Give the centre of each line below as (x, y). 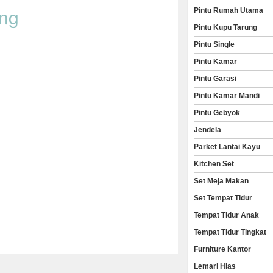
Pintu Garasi (215, 79)
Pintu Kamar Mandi (227, 96)
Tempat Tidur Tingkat (230, 232)
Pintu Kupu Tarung (226, 27)
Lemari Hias (215, 266)
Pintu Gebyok (217, 113)
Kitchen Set (214, 164)
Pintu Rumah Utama (229, 10)
